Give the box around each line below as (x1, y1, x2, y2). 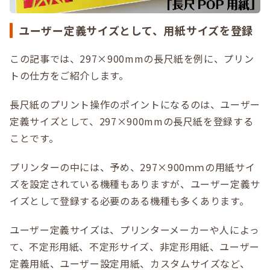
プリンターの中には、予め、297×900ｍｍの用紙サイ (10, 160, 256, 174)
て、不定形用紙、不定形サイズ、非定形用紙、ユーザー (10, 239, 260, 254)
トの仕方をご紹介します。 (10, 68, 129, 83)
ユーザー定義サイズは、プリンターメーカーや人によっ (10, 222, 260, 237)
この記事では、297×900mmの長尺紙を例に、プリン (10, 51, 254, 66)
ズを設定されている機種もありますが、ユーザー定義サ (10, 177, 260, 191)
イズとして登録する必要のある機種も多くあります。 (10, 193, 250, 208)
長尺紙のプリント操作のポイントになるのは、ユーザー (10, 97, 260, 111)
